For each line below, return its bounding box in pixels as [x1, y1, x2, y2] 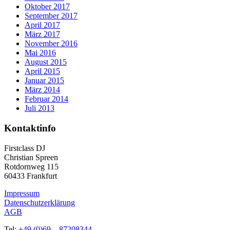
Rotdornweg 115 [4, 162, 59, 171]
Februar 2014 [25, 94, 68, 104]
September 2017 [25, 11, 78, 21]
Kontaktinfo [4, 122, 56, 133]
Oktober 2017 [25, 2, 70, 11]
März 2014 [25, 85, 60, 94]
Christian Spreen [4, 152, 58, 162]
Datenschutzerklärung [4, 198, 75, 207]
